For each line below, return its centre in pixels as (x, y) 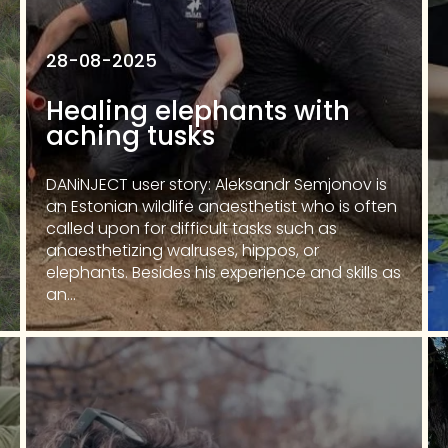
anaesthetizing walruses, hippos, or (182, 250)
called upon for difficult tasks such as (191, 228)
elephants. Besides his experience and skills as (223, 272)
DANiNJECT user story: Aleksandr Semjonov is (216, 184)
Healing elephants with (198, 111)
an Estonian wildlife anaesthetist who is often (221, 206)
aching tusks (130, 136)
